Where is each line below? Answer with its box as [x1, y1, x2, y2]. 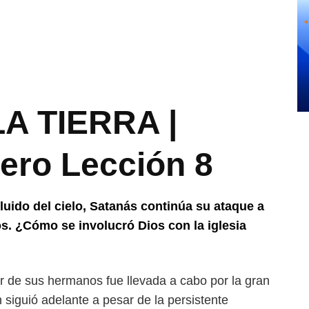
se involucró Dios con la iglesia [61, 219, 246, 232]
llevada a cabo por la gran [127, 274, 270, 288]
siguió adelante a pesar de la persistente [6, 293, 228, 307]
